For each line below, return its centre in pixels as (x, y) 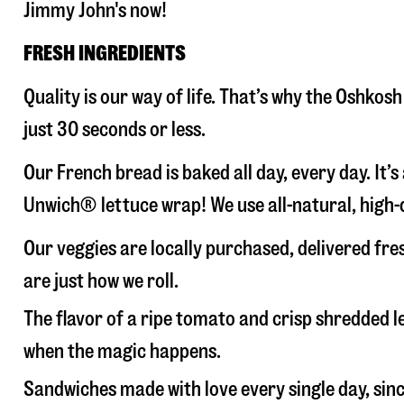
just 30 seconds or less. (115, 129)
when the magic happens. (122, 351)
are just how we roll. (101, 281)
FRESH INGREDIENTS (105, 54)
